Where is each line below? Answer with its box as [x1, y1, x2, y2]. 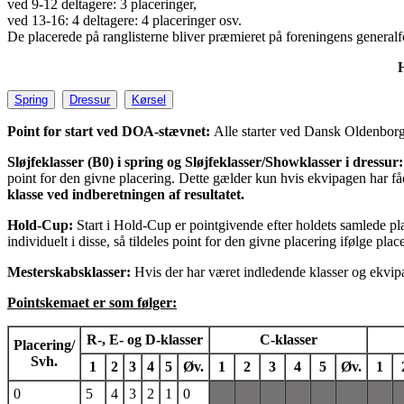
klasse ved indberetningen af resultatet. [7, 186, 244, 202]
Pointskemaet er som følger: [7, 294, 177, 310]
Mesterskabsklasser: [7, 263, 134, 280]
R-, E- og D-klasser [87, 331, 203, 347]
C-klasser [259, 331, 317, 347]
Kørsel [132, 92, 166, 106]
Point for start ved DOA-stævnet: [7, 123, 214, 139]
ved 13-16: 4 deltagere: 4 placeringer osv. [7, 12, 242, 28]
